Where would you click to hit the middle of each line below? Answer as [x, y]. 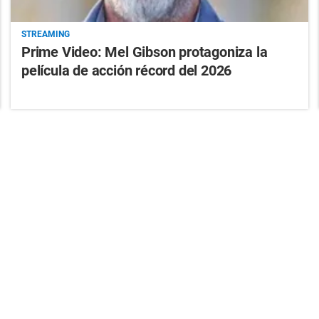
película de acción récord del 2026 [126, 70]
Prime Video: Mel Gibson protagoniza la [144, 52]
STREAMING [45, 34]
